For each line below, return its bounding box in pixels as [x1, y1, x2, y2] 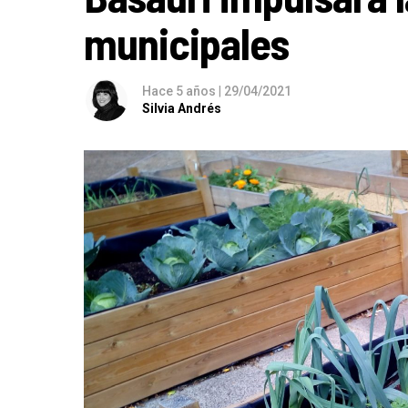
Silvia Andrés [142, 100, 221, 116]
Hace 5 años [142, 83, 219, 98]
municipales [84, 15, 290, 69]
